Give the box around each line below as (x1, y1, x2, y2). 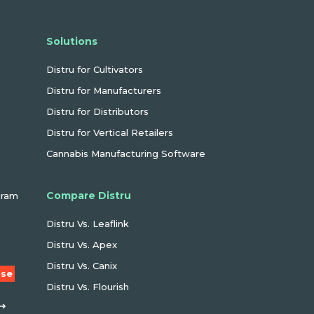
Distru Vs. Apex (46, 239, 117, 250)
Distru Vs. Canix (46, 260, 117, 271)
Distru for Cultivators (46, 64, 143, 75)
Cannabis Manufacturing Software (46, 148, 205, 159)
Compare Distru (46, 189, 131, 202)
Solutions (46, 35, 97, 48)
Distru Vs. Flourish (46, 281, 129, 292)
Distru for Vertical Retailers (46, 127, 173, 138)
